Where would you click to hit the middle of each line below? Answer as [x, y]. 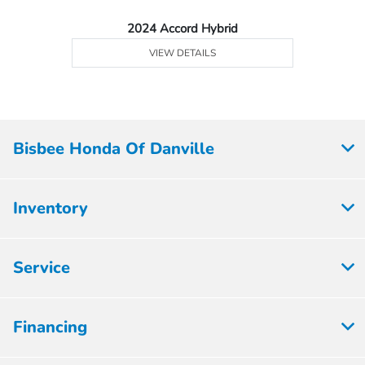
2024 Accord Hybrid [183, 29]
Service [42, 268]
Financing [50, 327]
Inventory [51, 208]
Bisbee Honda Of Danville [114, 149]
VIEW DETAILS [183, 53]
